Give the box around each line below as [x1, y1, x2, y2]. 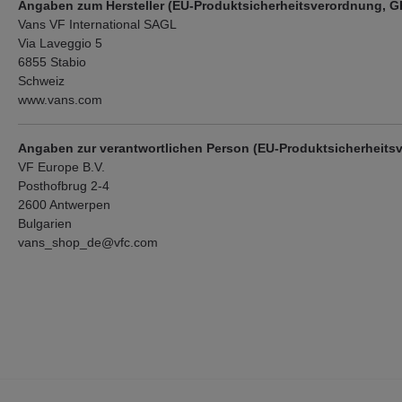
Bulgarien [18, 216, 72, 231]
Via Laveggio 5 [18, 36, 102, 50]
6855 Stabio [18, 55, 86, 69]
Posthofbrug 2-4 [18, 179, 109, 193]
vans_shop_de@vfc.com [18, 235, 158, 249]
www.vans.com [18, 92, 102, 107]
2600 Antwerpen [18, 197, 110, 212]
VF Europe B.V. [18, 160, 105, 174]
